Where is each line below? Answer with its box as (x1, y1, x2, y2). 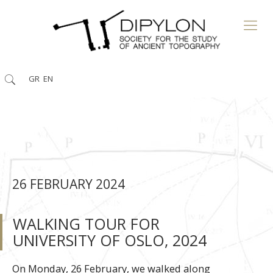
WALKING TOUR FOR (13, 213, 160, 234)
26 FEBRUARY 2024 (12, 175, 125, 193)
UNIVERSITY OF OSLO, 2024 (13, 230, 207, 250)
